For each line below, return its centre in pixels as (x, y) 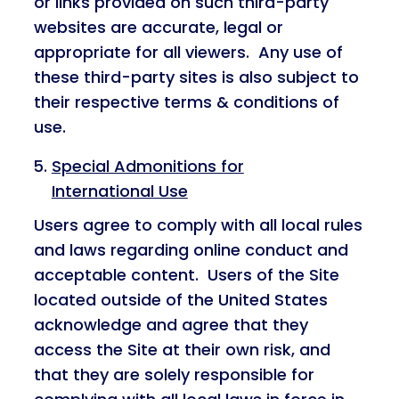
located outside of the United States (180, 300)
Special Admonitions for (147, 166)
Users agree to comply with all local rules (198, 225)
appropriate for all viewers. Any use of (188, 52)
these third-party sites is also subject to (196, 77)
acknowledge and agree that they (171, 325)
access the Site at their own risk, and (182, 350)
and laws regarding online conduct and (191, 250)
